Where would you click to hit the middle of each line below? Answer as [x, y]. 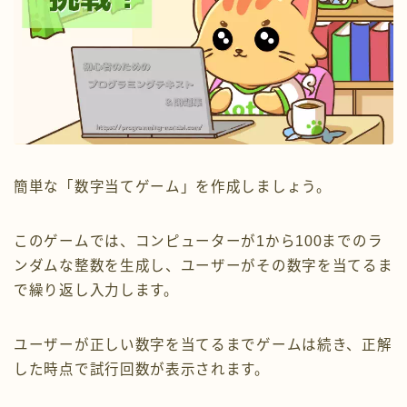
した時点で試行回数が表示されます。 [142, 369]
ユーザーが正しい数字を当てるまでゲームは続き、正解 [203, 344]
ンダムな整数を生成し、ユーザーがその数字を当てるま [203, 265]
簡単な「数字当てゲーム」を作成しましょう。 [173, 186]
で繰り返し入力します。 [96, 290]
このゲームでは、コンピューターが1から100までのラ [199, 241]
